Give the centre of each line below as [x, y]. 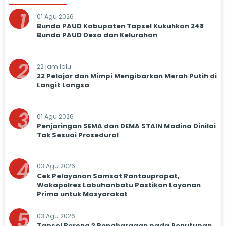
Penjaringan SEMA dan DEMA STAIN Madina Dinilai [126, 126]
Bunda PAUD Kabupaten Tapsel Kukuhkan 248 [120, 26]
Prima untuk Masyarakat [82, 194]
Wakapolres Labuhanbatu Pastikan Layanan [119, 185]
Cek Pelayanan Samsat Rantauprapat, [108, 176]
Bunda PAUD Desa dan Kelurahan [97, 35]
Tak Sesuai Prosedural [77, 135]
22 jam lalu [54, 66]
